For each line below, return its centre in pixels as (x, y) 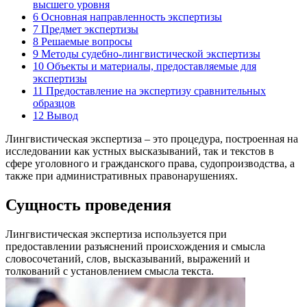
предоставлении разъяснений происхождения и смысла (135, 246)
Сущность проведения (88, 205)
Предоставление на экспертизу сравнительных (155, 90)
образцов (54, 103)
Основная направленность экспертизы (130, 16)
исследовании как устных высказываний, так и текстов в (140, 151)
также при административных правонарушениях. (122, 175)
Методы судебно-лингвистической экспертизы (149, 53)
